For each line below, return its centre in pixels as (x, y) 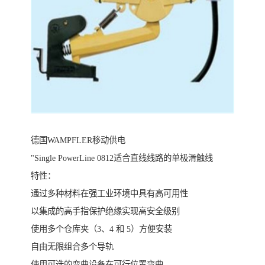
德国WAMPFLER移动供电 (78, 140)
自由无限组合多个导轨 (72, 247)
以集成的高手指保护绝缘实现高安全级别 (105, 211)
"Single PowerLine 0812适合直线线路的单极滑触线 (122, 158)
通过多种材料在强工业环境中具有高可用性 (109, 194)
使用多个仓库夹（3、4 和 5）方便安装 (101, 229)
